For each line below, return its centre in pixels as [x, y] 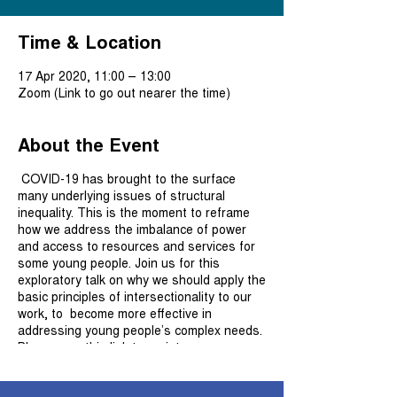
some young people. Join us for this [119, 262]
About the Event [89, 144]
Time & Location [90, 41]
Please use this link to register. [105, 346]
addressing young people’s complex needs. [140, 330]
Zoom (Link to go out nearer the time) [124, 92]
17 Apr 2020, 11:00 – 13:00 [94, 75]
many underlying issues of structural [121, 195]
